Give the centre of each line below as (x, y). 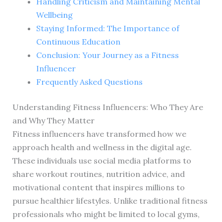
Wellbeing (54, 15)
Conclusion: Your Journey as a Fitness (107, 55)
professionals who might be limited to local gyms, (106, 214)
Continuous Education (78, 41)
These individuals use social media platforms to (102, 160)
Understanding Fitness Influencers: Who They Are (108, 107)
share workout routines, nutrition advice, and (98, 174)
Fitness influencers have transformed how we (99, 134)
